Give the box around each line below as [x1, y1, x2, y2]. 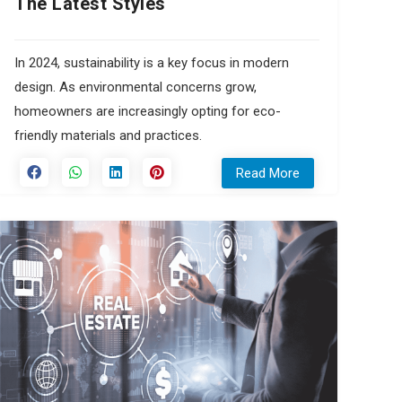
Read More [236, 164, 300, 181]
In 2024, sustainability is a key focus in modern [14, 54, 289, 71]
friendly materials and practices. [14, 127, 202, 144]
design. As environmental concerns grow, [14, 78, 257, 95]
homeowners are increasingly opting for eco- [14, 102, 281, 119]
